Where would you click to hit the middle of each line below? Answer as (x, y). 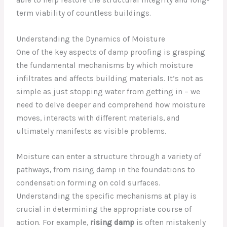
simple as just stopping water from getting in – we (108, 91)
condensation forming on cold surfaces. (88, 183)
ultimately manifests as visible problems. (91, 131)
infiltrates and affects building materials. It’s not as (110, 78)
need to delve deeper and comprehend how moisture (111, 105)
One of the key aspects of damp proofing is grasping (111, 52)
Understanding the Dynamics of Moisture (91, 39)
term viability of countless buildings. (84, 13)
